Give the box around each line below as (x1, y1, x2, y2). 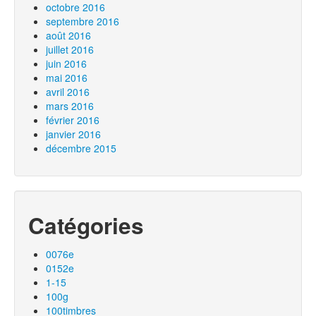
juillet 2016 (46, 42, 94, 56)
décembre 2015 (46, 141, 116, 155)
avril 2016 (46, 85, 90, 99)
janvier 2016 (46, 127, 101, 141)
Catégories (28, 209, 144, 241)
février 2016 (46, 113, 99, 127)
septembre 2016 (46, 14, 119, 28)
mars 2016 (46, 99, 94, 113)
